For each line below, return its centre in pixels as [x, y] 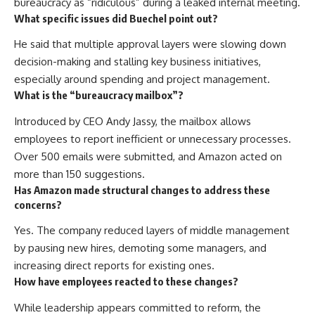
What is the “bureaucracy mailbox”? [99, 95]
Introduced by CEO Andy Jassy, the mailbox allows [133, 121]
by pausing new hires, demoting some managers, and [140, 248]
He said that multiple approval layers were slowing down [150, 44]
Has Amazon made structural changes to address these [142, 189]
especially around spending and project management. [142, 79]
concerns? [38, 204]
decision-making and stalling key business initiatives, [137, 62]
